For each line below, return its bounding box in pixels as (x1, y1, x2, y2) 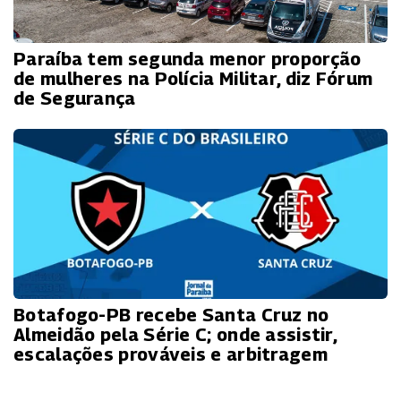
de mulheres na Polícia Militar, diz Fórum (13, 67, 373, 90)
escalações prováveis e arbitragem (13, 343, 328, 365)
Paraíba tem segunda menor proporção (13, 47, 362, 70)
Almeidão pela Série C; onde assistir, (13, 323, 337, 346)
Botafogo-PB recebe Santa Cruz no (13, 303, 329, 326)
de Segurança (13, 87, 136, 109)
